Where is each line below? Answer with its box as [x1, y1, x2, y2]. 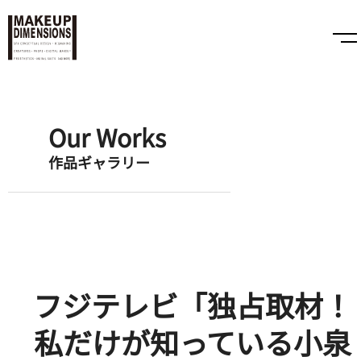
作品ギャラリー [48, 151, 150, 172]
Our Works [48, 118, 166, 155]
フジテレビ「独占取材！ [33, 284, 352, 326]
